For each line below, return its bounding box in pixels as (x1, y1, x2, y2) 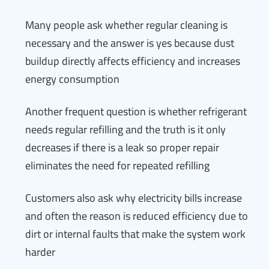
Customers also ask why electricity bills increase (25, 188, 242, 208)
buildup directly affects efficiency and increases (25, 51, 240, 71)
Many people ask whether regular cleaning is (25, 15, 228, 35)
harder (25, 242, 55, 262)
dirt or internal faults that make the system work (25, 224, 246, 244)
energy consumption (25, 69, 119, 89)
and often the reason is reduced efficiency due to (25, 206, 248, 226)
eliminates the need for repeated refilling (25, 156, 210, 175)
